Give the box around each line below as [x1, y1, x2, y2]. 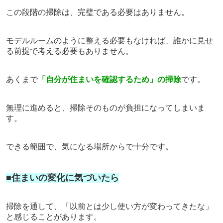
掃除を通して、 [5, 202, 62, 211]
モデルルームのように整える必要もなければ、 [5, 36, 173, 45]
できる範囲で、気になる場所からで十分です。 [5, 142, 173, 151]
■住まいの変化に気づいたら [5, 172, 119, 183]
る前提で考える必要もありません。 [5, 46, 133, 55]
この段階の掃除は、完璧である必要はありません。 [5, 7, 189, 16]
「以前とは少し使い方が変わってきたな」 [61, 202, 213, 211]
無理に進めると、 [5, 103, 70, 112]
